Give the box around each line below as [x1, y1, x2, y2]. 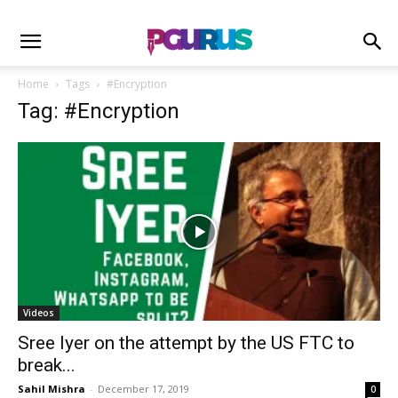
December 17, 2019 [98, 382, 189, 396]
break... [18, 354, 76, 377]
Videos [23, 306, 54, 320]
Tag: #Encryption [18, 99, 179, 123]
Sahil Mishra [18, 382, 85, 396]
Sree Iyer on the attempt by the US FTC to [18, 332, 354, 354]
